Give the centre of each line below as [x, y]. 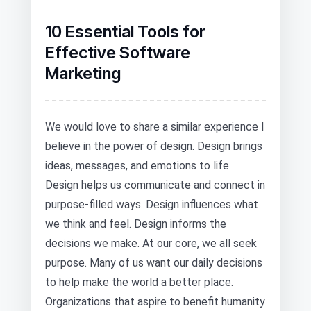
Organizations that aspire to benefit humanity [155, 302]
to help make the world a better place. [139, 282]
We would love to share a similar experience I [155, 127]
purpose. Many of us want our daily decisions [154, 263]
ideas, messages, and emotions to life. [138, 166]
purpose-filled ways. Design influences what [152, 204]
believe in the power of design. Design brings [154, 146]
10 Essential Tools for [125, 32]
